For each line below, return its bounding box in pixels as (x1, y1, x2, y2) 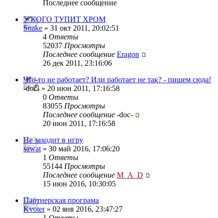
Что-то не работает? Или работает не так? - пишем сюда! (23, 75, 211, 84)
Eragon (117, 50, 139, 59)
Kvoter (23, 205, 45, 214)
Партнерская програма (23, 196, 99, 205)
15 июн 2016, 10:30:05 (43, 180, 116, 188)
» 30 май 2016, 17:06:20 (41, 145, 120, 153)
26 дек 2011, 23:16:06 (43, 59, 112, 68)
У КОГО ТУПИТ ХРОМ (23, 15, 106, 24)
